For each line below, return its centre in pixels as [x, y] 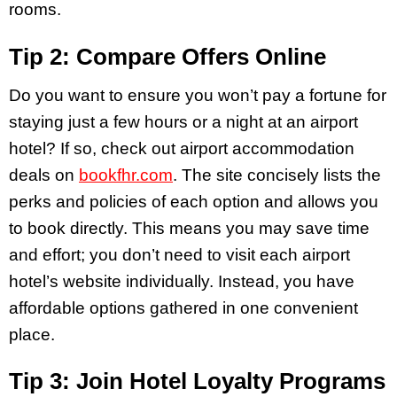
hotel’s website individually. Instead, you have [182, 281]
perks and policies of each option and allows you [194, 201]
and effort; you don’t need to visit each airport [179, 254]
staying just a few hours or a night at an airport [183, 121]
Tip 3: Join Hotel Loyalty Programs [197, 381]
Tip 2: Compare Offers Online [167, 56]
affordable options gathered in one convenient [183, 307]
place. [34, 334]
